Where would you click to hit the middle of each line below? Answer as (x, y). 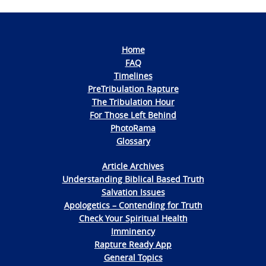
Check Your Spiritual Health (133, 218)
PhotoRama (133, 128)
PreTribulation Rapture (133, 89)
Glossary (133, 141)
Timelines (133, 76)
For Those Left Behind (133, 115)
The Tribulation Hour (133, 102)
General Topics (133, 257)
